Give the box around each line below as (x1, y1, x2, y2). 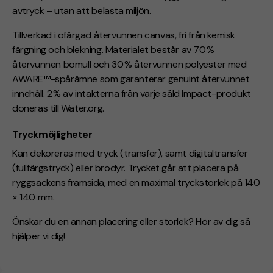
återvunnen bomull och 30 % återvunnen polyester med (12, 58, 247, 71)
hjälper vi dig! (12, 229, 65, 243)
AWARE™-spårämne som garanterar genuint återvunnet (12, 73, 250, 86)
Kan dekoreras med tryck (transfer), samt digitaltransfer (12, 146, 248, 160)
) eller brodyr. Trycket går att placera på (70, 161, 239, 174)
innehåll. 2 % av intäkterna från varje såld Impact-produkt (12, 87, 251, 101)
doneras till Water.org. (12, 102, 104, 115)
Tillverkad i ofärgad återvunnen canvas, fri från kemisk (12, 29, 236, 42)
